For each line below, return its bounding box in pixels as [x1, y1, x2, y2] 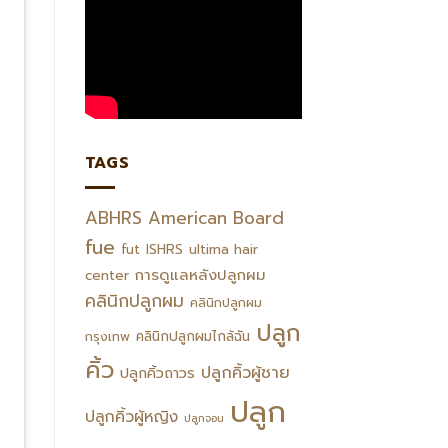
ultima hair [188, 238, 258, 260]
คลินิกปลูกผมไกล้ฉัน [135, 325, 250, 347]
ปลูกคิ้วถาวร [119, 361, 195, 384]
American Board [147, 204, 284, 231]
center [84, 264, 129, 286]
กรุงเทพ [84, 326, 130, 346]
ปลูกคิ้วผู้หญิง [84, 404, 178, 429]
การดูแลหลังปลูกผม [134, 263, 266, 286]
